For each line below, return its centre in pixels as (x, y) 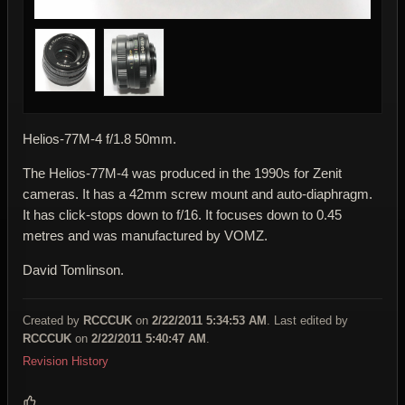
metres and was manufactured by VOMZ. (145, 235)
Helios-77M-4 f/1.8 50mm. (99, 138)
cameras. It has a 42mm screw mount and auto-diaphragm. (198, 193)
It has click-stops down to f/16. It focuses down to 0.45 (182, 214)
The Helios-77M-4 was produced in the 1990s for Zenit (182, 173)
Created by (53, 320)
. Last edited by (307, 320)
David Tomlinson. (73, 269)
